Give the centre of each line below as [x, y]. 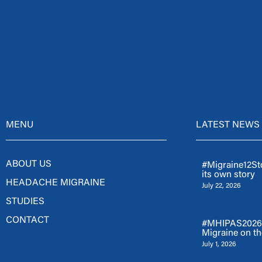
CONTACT [27, 220]
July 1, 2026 [219, 244]
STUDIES [25, 201]
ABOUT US [29, 164]
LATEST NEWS [228, 125]
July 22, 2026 [221, 186]
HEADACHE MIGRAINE [56, 183]
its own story [228, 175]
